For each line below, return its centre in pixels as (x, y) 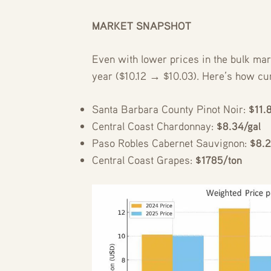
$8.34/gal (239, 126)
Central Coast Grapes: (144, 160)
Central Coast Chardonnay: (154, 126)
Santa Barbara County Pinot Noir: (170, 109)
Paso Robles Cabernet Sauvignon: (171, 143)
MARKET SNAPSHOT (142, 25)
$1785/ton (219, 160)
